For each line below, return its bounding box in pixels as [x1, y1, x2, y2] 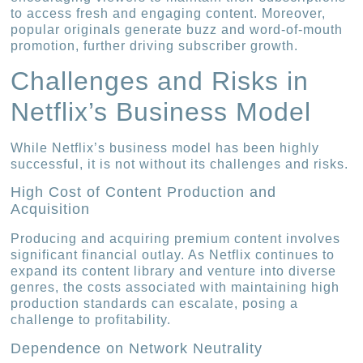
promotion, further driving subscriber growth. [11, 38, 299, 53]
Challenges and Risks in [11, 66, 310, 96]
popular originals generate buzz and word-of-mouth [11, 22, 344, 36]
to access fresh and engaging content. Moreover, [11, 6, 327, 20]
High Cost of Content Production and [11, 184, 277, 201]
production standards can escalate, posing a [11, 297, 299, 311]
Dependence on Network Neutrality [11, 340, 263, 357]
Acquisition [11, 201, 91, 218]
